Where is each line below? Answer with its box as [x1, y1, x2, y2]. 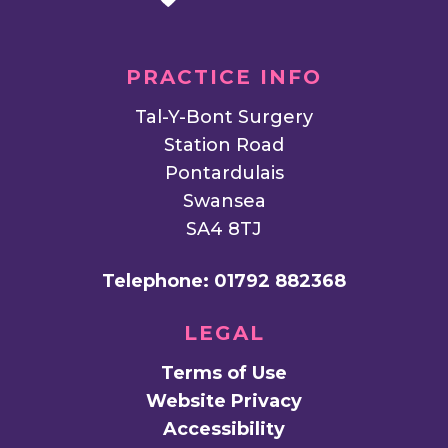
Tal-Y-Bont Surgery [135, 106, 313, 129]
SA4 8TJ [186, 218, 262, 241]
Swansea [182, 190, 266, 213]
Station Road [164, 134, 284, 157]
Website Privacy [146, 390, 302, 413]
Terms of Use [161, 362, 287, 385]
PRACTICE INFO [126, 65, 322, 90]
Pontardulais [164, 162, 284, 185]
